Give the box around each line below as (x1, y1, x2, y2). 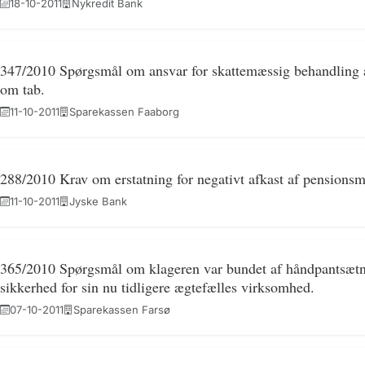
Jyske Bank (68, 195, 127, 208)
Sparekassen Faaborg (68, 105, 179, 118)
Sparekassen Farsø (73, 303, 170, 316)
